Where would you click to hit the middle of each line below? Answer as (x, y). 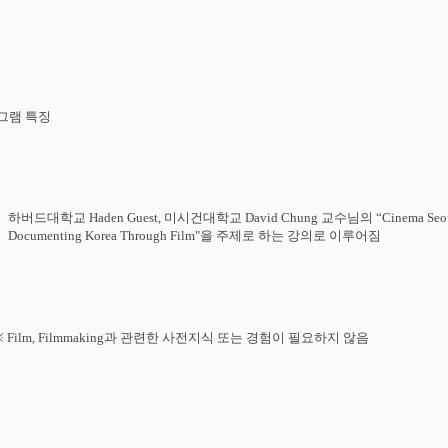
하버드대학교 (46, 217)
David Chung (281, 217)
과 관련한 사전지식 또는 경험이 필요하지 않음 (236, 337)
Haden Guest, (124, 217)
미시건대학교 (202, 217)
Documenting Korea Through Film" (103, 235)
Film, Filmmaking (55, 337)
